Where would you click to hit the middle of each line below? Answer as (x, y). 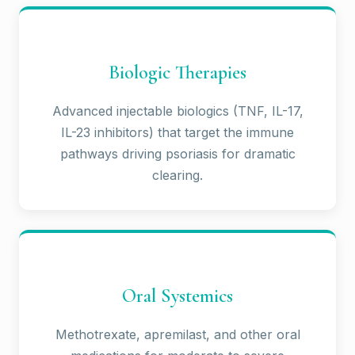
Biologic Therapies (177, 72)
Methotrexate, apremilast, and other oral (177, 334)
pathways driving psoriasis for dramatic (177, 153)
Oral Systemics (177, 296)
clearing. (177, 175)
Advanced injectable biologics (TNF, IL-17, (177, 111)
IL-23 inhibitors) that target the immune (177, 132)
